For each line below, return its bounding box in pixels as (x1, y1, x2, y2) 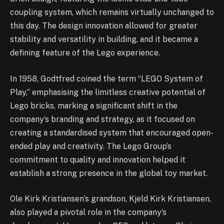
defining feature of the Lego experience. (10, 48, 160, 58)
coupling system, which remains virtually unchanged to (10, 7, 214, 17)
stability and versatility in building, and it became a (10, 34, 198, 44)
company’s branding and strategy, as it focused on (10, 114, 195, 124)
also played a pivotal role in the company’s (10, 207, 166, 217)
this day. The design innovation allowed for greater (10, 21, 197, 31)
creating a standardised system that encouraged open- (10, 127, 213, 137)
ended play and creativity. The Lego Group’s (10, 141, 171, 151)
